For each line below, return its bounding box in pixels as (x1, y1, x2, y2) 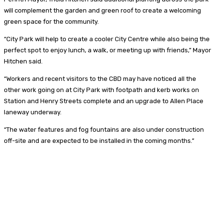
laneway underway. (4, 108, 62, 116)
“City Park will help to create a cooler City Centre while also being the (4, 35, 210, 43)
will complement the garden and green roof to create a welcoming (4, 6, 201, 14)
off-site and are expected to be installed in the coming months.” (4, 137, 194, 144)
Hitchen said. (4, 57, 43, 65)
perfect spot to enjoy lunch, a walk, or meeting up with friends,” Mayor (4, 46, 211, 54)
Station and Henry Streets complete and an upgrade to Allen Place (4, 97, 203, 105)
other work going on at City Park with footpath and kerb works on (4, 86, 199, 93)
